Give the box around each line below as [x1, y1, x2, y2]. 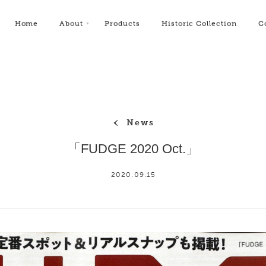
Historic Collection [161, 19, 237, 27]
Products [104, 19, 140, 27]
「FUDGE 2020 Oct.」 [67, 141, 199, 156]
